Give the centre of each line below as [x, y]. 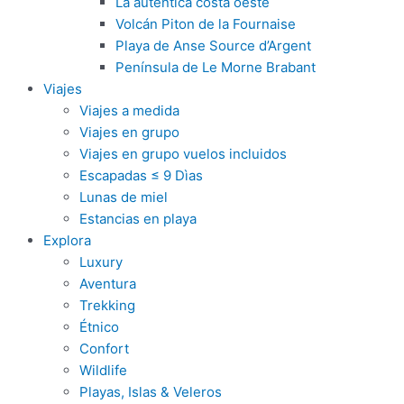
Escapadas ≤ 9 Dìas [141, 175]
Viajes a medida [129, 110]
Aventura [108, 284]
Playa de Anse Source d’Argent [213, 46]
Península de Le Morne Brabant [216, 67]
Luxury [101, 262]
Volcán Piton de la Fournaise [206, 24]
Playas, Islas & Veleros [151, 392]
